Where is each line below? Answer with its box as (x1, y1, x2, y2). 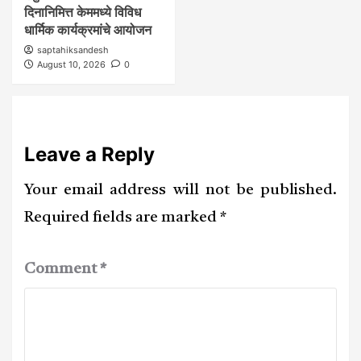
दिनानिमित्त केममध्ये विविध (24, 3, 141, 20)
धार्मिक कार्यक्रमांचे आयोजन (24, 21, 151, 38)
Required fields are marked (24, 210, 220, 226)
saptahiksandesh (37, 44, 109, 56)
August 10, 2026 (37, 58, 106, 70)
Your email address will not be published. (24, 182, 337, 198)
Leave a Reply (24, 142, 155, 166)
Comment (24, 261, 100, 277)
